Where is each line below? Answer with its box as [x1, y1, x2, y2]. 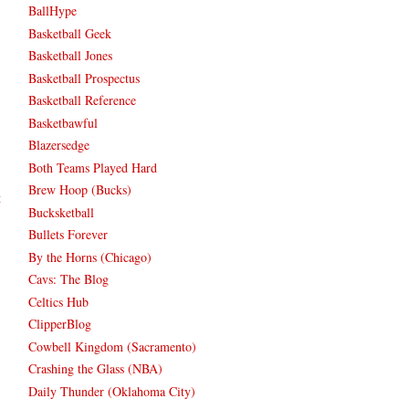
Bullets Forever [28, 225, 108, 244]
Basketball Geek [28, 24, 111, 42]
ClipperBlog [28, 315, 91, 333]
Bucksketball [28, 203, 94, 221]
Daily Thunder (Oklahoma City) [28, 382, 195, 400]
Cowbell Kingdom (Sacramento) [28, 337, 196, 355]
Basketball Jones [28, 47, 112, 65]
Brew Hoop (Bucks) [28, 181, 131, 199]
